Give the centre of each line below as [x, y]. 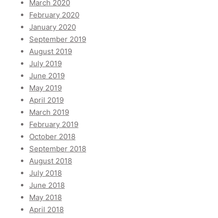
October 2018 [52, 137]
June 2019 [47, 76]
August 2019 [51, 52]
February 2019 [54, 125]
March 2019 [49, 112]
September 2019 [58, 39]
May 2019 [45, 88]
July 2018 [45, 173]
